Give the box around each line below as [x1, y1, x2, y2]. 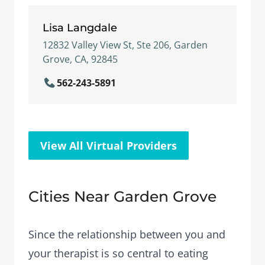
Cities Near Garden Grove [28, 188, 216, 205]
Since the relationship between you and [28, 227, 225, 241]
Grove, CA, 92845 [43, 53, 118, 66]
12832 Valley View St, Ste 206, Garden [43, 38, 208, 51]
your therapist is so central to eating [28, 246, 208, 260]
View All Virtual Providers [40, 138, 177, 153]
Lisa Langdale [43, 21, 117, 34]
